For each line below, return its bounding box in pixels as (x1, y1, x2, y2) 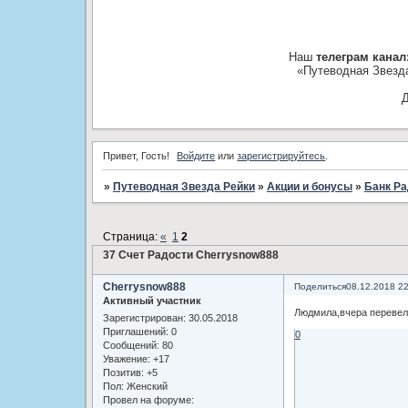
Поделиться (293, 280, 346, 291)
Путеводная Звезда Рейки (112, 179, 255, 193)
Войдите (177, 149, 216, 161)
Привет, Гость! (102, 149, 169, 161)
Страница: (102, 229, 160, 243)
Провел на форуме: (102, 393, 194, 405)
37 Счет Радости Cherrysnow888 (102, 248, 279, 261)
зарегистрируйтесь (237, 149, 326, 161)
